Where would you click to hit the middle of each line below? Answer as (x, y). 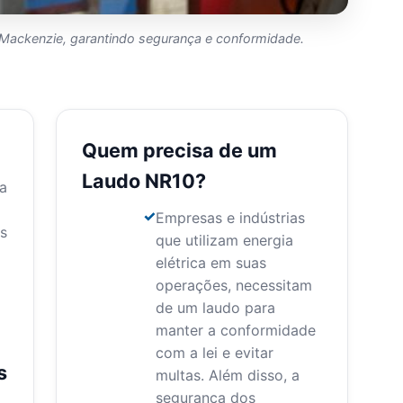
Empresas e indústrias (230, 218)
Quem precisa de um (179, 151)
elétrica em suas (210, 263)
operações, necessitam (233, 286)
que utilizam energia (224, 241)
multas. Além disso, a (227, 376)
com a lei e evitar (214, 353)
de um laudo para (215, 308)
